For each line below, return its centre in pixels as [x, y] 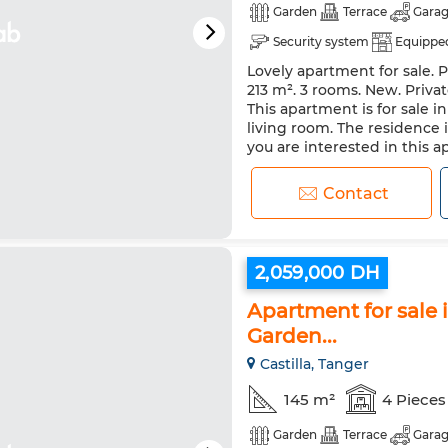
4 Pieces [414, 399]
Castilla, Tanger [314, 364]
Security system [321, 41]
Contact [356, 193]
